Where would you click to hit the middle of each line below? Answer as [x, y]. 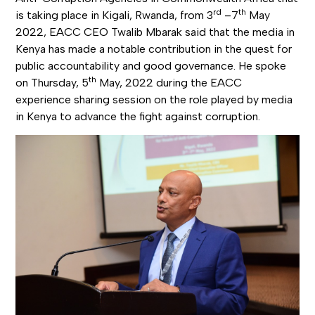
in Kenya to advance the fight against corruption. [138, 117]
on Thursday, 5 [52, 83]
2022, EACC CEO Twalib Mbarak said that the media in [155, 32]
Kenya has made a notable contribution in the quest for [154, 49]
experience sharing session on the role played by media [154, 100]
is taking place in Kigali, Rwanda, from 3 [115, 15]
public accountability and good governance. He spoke [151, 66]
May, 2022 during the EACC [169, 83]
